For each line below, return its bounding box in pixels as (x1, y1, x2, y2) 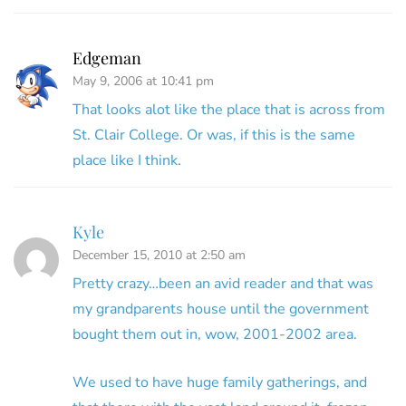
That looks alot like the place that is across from (72, 100, 385, 121)
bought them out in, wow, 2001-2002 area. (72, 324, 357, 345)
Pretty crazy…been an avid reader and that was (72, 274, 373, 295)
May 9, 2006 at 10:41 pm (72, 72, 214, 91)
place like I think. (72, 150, 181, 171)
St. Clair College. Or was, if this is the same (72, 125, 355, 146)
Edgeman (72, 47, 141, 70)
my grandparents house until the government (72, 299, 369, 320)
